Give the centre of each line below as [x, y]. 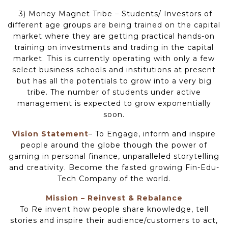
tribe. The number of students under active [114, 92]
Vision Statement [50, 134]
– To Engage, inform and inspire [152, 134]
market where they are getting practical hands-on [114, 36]
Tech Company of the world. [114, 178]
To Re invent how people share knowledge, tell [114, 209]
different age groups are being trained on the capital [114, 25]
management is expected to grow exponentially [114, 103]
